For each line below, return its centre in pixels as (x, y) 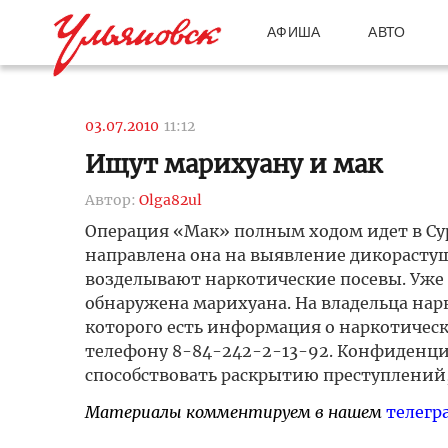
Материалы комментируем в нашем (235, 412)
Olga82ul (170, 200)
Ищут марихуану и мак (233, 164)
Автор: (111, 200)
